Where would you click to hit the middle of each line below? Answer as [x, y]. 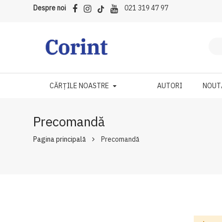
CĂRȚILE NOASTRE [79, 86]
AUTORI [170, 86]
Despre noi [50, 8]
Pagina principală [60, 139]
